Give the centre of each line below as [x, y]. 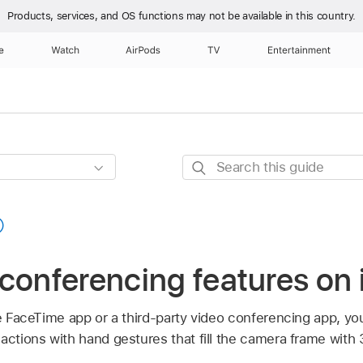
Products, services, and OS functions [97, 16]
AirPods [143, 50]
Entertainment [299, 50]
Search [204, 165]
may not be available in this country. [271, 16]
